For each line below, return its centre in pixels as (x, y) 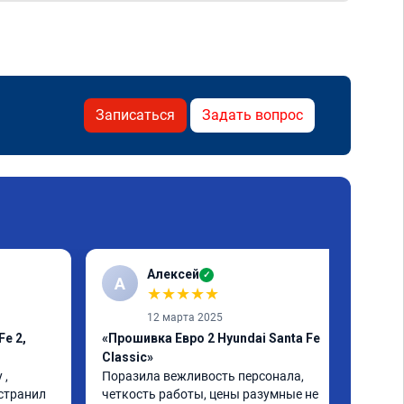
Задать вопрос (252, 115)
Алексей (173, 274)
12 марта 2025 (185, 317)
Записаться (135, 115)
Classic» (128, 357)
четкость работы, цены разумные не (210, 394)
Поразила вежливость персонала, (203, 376)
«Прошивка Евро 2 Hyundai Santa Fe (211, 338)
